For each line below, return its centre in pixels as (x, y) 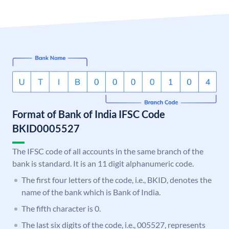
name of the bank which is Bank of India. (91, 192)
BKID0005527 (46, 129)
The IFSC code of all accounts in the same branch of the (108, 151)
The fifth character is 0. (61, 209)
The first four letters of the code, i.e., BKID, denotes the (117, 180)
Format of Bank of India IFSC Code (89, 114)
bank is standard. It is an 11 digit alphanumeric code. (103, 164)
